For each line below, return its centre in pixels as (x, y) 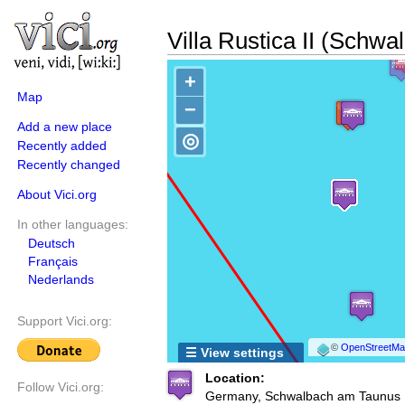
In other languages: (73, 224)
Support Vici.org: (65, 321)
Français (53, 261)
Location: (235, 378)
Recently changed (69, 165)
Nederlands (61, 279)
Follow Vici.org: (61, 387)
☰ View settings (235, 353)
